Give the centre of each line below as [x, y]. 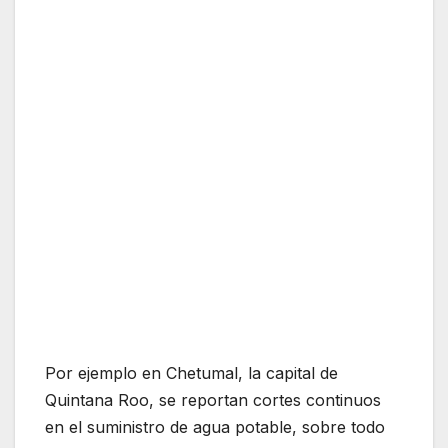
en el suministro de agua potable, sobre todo [215, 426]
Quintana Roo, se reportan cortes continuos [213, 399]
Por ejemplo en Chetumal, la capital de [191, 372]
